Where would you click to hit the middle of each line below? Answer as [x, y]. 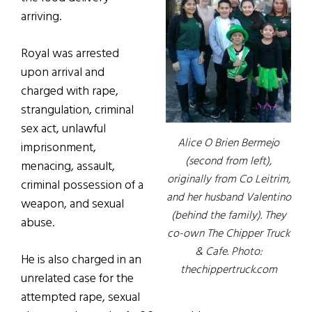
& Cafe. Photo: [228, 252]
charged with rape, [70, 92]
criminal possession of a [82, 186]
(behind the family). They [228, 216]
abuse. [38, 224]
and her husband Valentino [228, 198]
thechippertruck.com [228, 271]
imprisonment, [58, 148]
